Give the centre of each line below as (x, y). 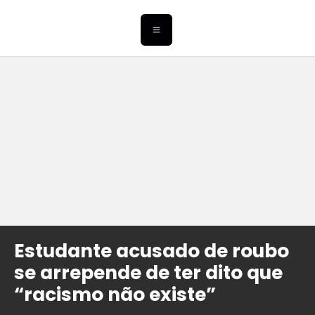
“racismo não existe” (115, 295)
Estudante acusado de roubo (152, 251)
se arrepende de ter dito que (148, 273)
